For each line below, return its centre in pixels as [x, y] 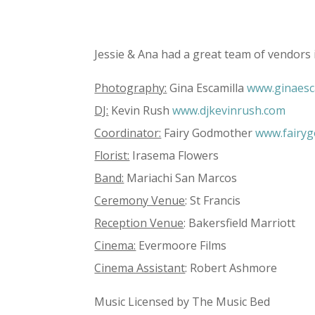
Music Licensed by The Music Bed [182, 302]
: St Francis [213, 200]
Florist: [112, 155]
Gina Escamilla [207, 88]
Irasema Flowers [174, 155]
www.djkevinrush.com [229, 110]
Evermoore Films [181, 245]
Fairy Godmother [208, 133]
